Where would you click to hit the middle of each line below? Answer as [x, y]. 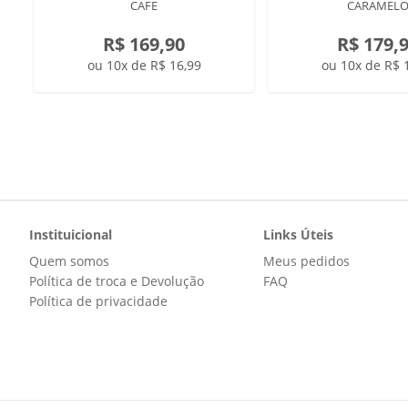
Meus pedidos [306, 261]
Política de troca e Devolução [117, 281]
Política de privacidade [98, 301]
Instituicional [71, 235]
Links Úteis [298, 235]
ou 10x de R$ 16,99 [144, 65]
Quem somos [69, 261]
